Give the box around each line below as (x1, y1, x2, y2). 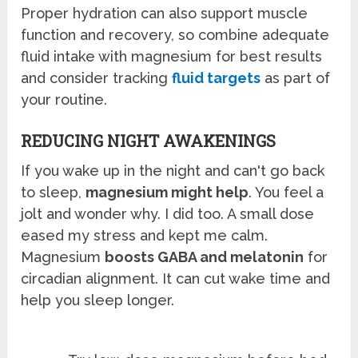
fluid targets (172, 70, 261, 87)
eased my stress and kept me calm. (21, 227, 268, 245)
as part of (261, 70, 331, 87)
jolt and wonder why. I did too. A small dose (21, 205, 315, 223)
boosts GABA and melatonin (105, 249, 304, 266)
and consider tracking (21, 70, 173, 87)
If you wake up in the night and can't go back (21, 162, 325, 180)
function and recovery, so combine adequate (21, 26, 330, 44)
